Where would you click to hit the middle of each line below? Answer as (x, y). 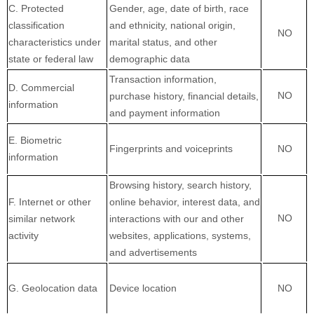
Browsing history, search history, (180, 185)
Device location (143, 288)
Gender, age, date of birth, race (179, 9)
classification (36, 26)
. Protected (40, 9)
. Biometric (38, 141)
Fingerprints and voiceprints (171, 149)
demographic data (150, 59)
